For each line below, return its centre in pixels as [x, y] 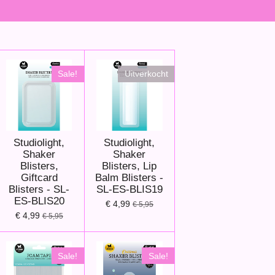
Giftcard [39, 178]
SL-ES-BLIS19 [129, 190]
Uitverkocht [146, 74]
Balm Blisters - [130, 178]
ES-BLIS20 [39, 201]
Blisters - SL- [39, 190]
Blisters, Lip [130, 166]
